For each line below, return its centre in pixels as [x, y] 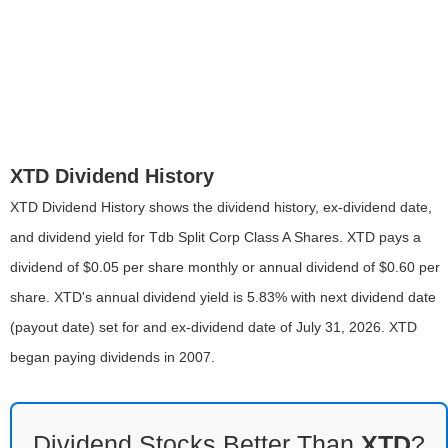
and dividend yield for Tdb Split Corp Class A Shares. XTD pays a [215, 237]
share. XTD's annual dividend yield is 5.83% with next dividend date [223, 297]
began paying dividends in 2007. [112, 357]
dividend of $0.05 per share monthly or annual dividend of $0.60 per [225, 267]
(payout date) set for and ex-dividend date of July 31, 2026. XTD [213, 327]
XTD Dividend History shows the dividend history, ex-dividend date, [221, 207]
